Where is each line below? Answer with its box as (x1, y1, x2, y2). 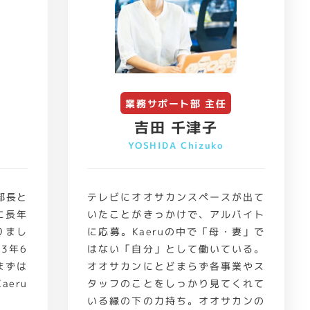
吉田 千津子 (134, 116, 218, 138)
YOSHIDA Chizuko (128, 138, 224, 152)
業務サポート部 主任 (125, 96, 227, 110)
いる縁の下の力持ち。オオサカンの (87, 293, 265, 308)
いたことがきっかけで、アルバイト (87, 207, 265, 221)
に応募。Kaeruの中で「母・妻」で (87, 224, 265, 239)
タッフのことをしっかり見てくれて (87, 276, 265, 291)
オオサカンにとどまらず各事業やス (87, 259, 265, 273)
